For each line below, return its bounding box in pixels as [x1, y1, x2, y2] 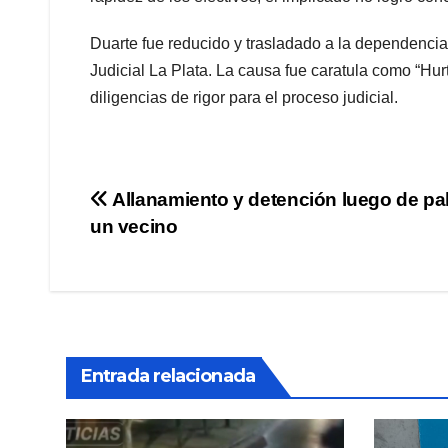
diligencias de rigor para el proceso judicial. [90, 88, 398, 106]
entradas [89, 268, 222, 308]
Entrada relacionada [81, 364, 255, 387]
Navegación [89, 186, 270, 226]
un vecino [90, 215, 178, 237]
